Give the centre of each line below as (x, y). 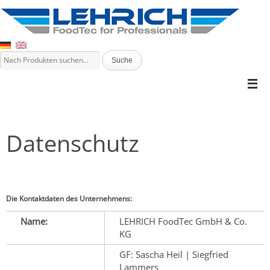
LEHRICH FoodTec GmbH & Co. (183, 221)
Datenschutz (73, 143)
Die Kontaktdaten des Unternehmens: (69, 199)
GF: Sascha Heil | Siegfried (174, 254)
